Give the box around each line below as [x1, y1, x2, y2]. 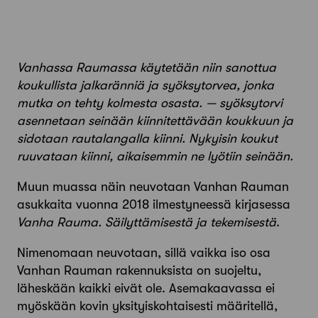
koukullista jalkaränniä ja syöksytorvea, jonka [17, 77, 274, 92]
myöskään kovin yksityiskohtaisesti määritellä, [17, 298, 278, 313]
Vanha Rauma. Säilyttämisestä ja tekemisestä [17, 214, 276, 229]
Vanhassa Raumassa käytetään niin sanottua [17, 60, 276, 75]
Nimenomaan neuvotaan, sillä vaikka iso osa [17, 245, 270, 260]
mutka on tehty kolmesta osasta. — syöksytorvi [17, 95, 283, 110]
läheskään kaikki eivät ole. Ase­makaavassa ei [17, 280, 275, 295]
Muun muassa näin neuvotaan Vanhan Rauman [17, 179, 289, 194]
